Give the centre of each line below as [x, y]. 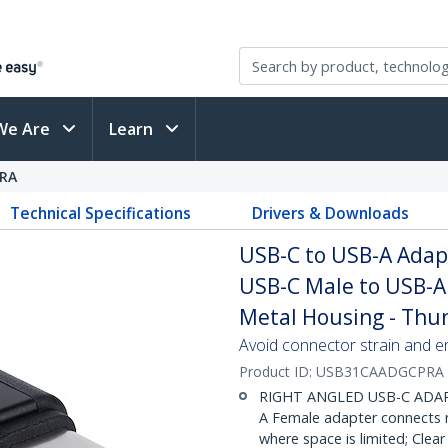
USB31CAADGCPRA [380, 371]
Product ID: [277, 371]
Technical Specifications [101, 213]
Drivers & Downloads [330, 213]
